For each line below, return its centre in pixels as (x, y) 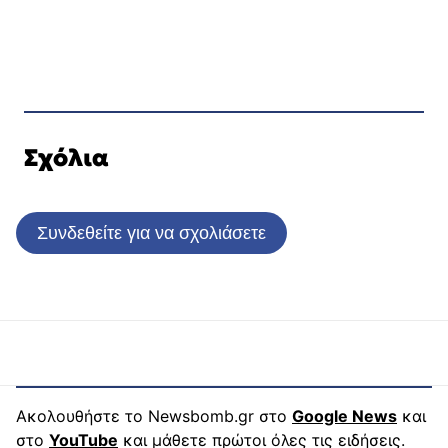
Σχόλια (66, 157)
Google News (344, 415)
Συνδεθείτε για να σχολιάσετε (152, 232)
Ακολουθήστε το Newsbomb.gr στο (154, 415)
